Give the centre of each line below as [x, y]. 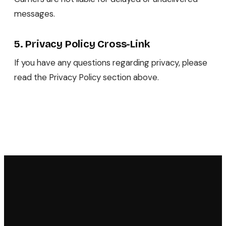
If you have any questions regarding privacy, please [111, 63]
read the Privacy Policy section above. [87, 77]
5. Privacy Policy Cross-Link [82, 44]
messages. [35, 14]
